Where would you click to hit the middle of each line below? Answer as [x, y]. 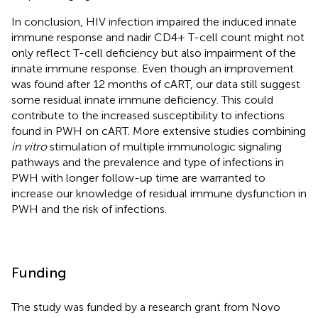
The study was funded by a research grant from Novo [146, 307]
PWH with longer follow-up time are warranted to [138, 177]
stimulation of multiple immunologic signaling [164, 146]
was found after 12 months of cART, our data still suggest [156, 84]
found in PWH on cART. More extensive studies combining [159, 131]
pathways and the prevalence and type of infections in [148, 162]
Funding [39, 272]
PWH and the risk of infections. [89, 209]
